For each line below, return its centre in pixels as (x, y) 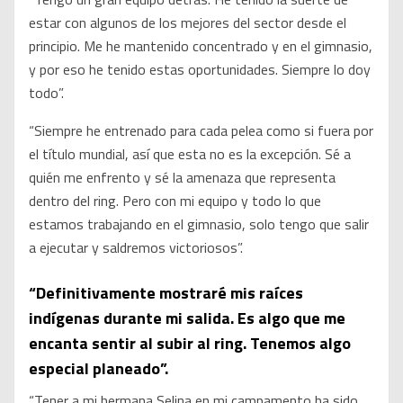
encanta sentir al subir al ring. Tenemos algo (190, 344)
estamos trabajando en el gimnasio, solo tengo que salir (199, 224)
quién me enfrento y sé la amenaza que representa (182, 178)
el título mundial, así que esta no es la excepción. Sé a (190, 154)
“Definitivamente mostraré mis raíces (166, 293)
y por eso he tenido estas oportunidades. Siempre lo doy (200, 70)
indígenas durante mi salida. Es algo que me (187, 318)
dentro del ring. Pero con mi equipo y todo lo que (175, 201)
